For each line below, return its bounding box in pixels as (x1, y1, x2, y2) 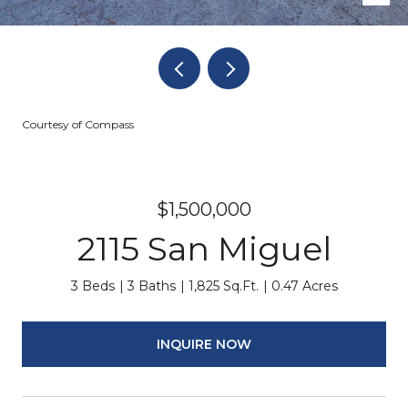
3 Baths (127, 278, 176, 294)
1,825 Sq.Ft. (188, 278, 259, 294)
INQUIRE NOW (157, 335, 251, 352)
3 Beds (70, 278, 115, 294)
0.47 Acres (270, 278, 338, 294)
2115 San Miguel (76, 229, 331, 269)
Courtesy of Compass (22, 117, 134, 131)
